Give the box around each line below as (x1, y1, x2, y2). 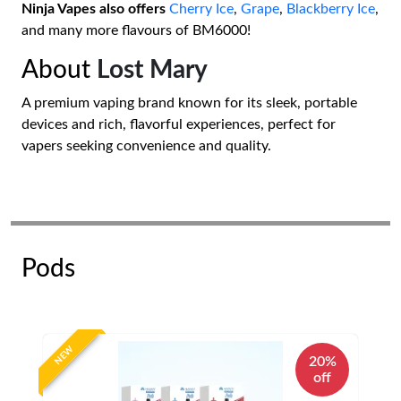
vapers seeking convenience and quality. (21, 138, 271, 153)
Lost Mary (97, 56, 208, 82)
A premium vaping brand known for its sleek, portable (21, 95, 357, 110)
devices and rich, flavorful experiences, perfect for (21, 116, 336, 132)
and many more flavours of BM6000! (21, 22, 251, 38)
